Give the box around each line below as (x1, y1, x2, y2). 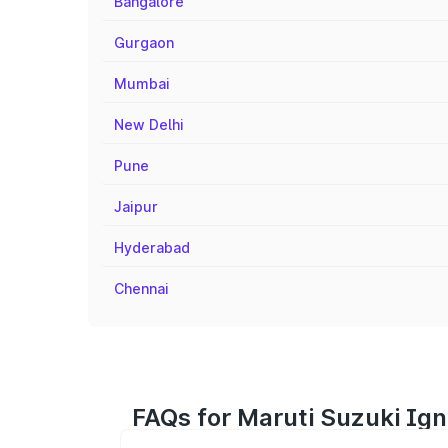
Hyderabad (114, 239, 190, 256)
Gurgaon (114, 34, 174, 51)
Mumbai (114, 75, 170, 92)
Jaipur (114, 198, 158, 215)
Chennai (114, 280, 169, 297)
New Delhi (114, 116, 184, 133)
